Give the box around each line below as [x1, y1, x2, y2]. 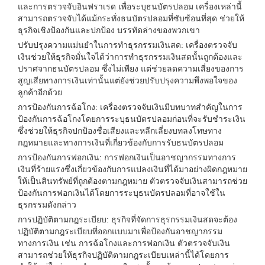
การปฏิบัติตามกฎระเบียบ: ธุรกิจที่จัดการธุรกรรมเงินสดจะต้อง [18, 215, 237, 224]
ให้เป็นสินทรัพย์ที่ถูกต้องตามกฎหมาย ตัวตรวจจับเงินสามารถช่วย [18, 176, 247, 186]
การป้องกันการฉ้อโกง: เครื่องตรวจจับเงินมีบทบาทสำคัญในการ [18, 102, 243, 112]
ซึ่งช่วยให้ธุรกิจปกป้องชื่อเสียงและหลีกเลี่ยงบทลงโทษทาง [18, 126, 222, 135]
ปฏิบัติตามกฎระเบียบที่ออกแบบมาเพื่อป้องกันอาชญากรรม [18, 227, 222, 236]
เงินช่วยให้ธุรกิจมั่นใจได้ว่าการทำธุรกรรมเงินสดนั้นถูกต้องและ [18, 52, 243, 62]
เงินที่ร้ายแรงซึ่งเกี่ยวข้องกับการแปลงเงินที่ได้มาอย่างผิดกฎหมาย [18, 164, 247, 174]
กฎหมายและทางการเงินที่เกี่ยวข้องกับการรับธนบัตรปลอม [18, 138, 224, 147]
